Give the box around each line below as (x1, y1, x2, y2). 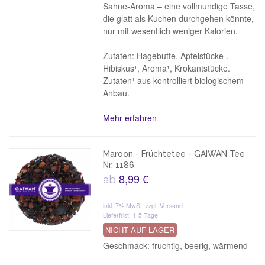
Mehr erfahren (103, 112, 157, 124)
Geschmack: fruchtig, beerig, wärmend (103, 240, 248, 251)
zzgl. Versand (146, 201, 183, 210)
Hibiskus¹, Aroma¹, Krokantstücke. (103, 62, 231, 74)
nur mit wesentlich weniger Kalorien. (103, 25, 238, 37)
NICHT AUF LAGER (105, 224, 175, 235)
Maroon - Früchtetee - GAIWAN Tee (103, 149, 245, 159)
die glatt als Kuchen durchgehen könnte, (103, 12, 254, 24)
